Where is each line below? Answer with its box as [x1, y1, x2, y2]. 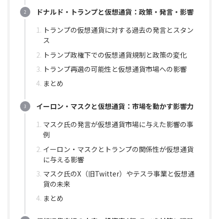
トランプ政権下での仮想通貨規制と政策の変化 [43, 49, 187, 60]
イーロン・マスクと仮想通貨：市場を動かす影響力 [36, 101, 194, 111]
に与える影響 [43, 154, 84, 164]
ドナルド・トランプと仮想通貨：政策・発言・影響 [36, 7, 194, 17]
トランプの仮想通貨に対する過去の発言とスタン [43, 25, 194, 35]
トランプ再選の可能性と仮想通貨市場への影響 [43, 64, 187, 74]
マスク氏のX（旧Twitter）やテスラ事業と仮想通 [43, 168, 195, 178]
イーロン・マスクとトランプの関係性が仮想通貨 [43, 144, 194, 154]
